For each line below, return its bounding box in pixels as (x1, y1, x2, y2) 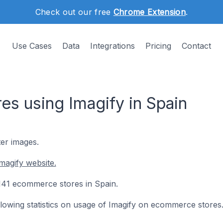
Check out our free (35, 7, 113, 17)
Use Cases (12, 41, 52, 51)
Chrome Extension (113, 7, 186, 17)
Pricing (145, 41, 171, 51)
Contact (182, 41, 211, 51)
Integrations (90, 41, 135, 51)
